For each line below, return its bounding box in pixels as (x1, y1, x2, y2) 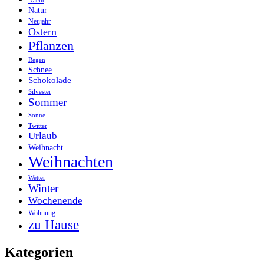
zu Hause (28, 217, 79, 232)
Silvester (28, 88, 51, 95)
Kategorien (5, 244, 73, 260)
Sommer (28, 95, 67, 108)
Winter (28, 181, 58, 194)
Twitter (28, 122, 47, 129)
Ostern (28, 25, 57, 38)
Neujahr (28, 17, 51, 25)
